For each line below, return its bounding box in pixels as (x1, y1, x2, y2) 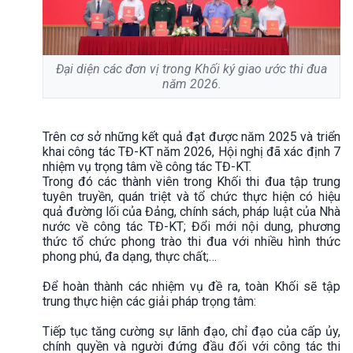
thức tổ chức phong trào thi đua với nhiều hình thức (43, 234, 340, 250)
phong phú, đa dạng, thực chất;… (43, 249, 217, 265)
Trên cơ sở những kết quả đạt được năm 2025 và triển (43, 129, 340, 145)
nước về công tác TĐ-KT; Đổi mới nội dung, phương (43, 219, 340, 235)
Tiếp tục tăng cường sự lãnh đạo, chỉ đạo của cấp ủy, (43, 324, 340, 340)
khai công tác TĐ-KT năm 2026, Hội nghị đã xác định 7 (43, 144, 340, 160)
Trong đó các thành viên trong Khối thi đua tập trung (43, 174, 340, 190)
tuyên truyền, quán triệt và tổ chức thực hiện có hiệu (43, 189, 340, 205)
